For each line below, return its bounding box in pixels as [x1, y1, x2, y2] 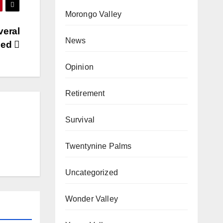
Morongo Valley [65, 9, 122, 18]
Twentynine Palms [65, 141, 132, 150]
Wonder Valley [65, 194, 118, 203]
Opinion [65, 62, 94, 71]
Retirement [65, 89, 105, 98]
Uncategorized [65, 168, 118, 177]
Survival [65, 115, 95, 124]
